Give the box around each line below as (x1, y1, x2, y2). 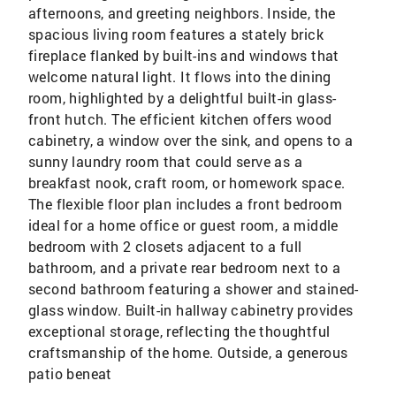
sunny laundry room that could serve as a (28, 151, 302, 171)
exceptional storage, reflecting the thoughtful (28, 321, 331, 340)
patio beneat (28, 363, 112, 383)
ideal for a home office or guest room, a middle (28, 215, 339, 234)
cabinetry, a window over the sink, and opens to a (28, 130, 354, 149)
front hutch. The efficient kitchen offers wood (28, 109, 332, 128)
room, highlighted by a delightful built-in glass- (28, 88, 337, 107)
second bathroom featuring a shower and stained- (28, 278, 359, 298)
